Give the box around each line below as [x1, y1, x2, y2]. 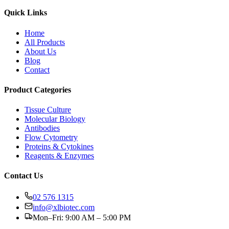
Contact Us [4, 171, 43, 180]
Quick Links [4, 8, 47, 17]
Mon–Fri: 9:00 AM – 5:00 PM [33, 213, 131, 222]
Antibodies [25, 124, 60, 133]
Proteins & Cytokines [25, 142, 94, 151]
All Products [25, 37, 65, 47]
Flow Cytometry [25, 133, 78, 142]
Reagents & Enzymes [25, 151, 94, 161]
